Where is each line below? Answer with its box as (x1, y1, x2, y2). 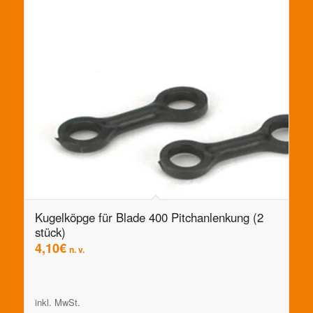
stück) (34, 223, 66, 240)
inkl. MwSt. (34, 295, 80, 309)
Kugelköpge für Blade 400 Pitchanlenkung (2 (34, 208, 263, 226)
